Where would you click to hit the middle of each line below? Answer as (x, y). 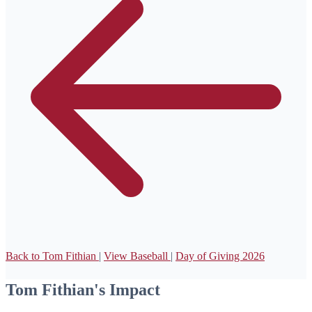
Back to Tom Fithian (52, 256)
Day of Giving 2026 (220, 256)
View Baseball (137, 256)
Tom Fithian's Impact (83, 289)
